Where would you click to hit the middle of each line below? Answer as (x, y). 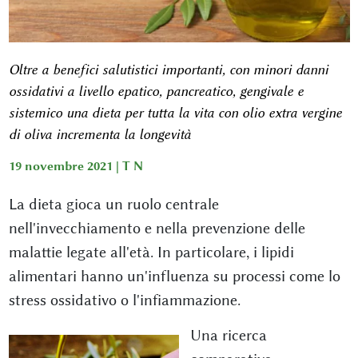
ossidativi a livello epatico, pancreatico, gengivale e (156, 91)
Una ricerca (229, 335)
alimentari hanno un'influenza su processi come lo (174, 276)
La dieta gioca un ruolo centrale (113, 204)
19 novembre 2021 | (65, 166)
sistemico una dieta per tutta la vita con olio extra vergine (175, 112)
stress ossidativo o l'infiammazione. (124, 300)
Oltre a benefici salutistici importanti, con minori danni (168, 69)
